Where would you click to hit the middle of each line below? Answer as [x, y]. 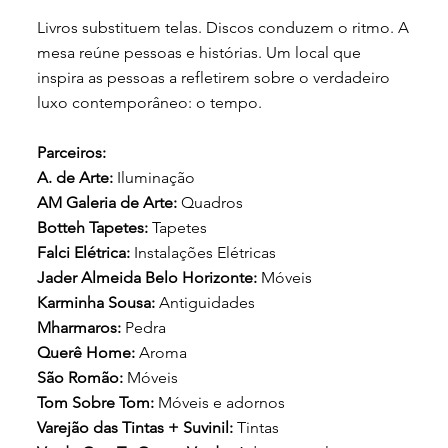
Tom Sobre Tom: [98, 403]
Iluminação [156, 178]
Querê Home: [88, 353]
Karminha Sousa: [98, 303]
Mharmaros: [81, 328]
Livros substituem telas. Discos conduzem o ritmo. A [223, 28]
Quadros [212, 203]
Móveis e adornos [222, 403]
